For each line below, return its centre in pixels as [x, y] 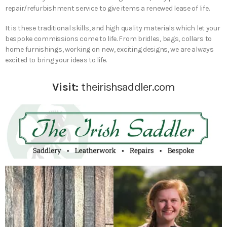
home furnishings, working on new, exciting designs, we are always [109, 50]
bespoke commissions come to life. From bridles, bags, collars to [109, 39]
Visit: [67, 87]
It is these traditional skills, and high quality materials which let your [113, 28]
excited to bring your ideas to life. [56, 60]
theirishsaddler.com [128, 87]
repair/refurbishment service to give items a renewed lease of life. [107, 9]
